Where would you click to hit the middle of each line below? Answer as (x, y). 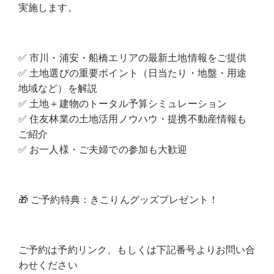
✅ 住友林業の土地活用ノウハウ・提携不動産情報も (132, 118)
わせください (48, 265)
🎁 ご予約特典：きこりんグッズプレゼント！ (118, 199)
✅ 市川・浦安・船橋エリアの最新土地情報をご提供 (132, 57)
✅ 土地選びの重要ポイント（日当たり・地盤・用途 (132, 72)
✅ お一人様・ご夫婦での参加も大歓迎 (103, 149)
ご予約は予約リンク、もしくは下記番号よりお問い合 (137, 249)
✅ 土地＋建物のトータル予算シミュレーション (123, 103)
